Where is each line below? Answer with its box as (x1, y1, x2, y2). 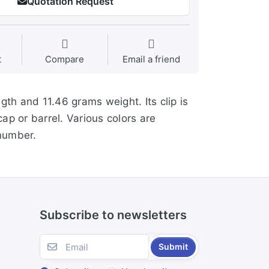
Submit (159, 241, 189, 252)
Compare (45, 53, 85, 65)
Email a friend (122, 53, 180, 65)
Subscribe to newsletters (39, 208, 187, 223)
